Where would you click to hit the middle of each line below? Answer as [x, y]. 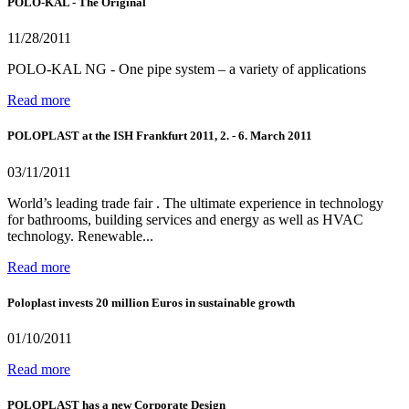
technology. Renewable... [80, 236]
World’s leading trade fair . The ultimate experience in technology [195, 203]
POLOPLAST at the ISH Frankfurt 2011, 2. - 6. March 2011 [160, 136]
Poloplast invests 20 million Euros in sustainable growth [151, 302]
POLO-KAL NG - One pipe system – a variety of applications [187, 69]
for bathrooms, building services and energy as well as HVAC [185, 219]
